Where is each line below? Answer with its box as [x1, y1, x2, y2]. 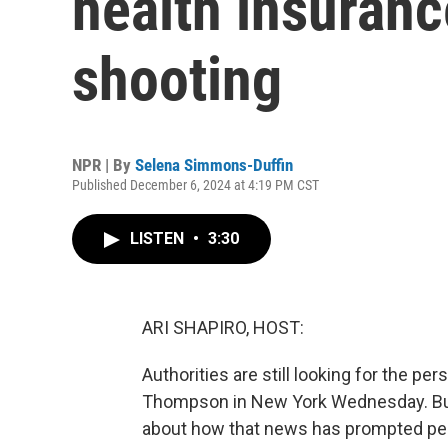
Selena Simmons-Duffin [135, 155, 293, 175]
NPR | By [72, 155, 135, 175]
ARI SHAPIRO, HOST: [142, 317, 304, 338]
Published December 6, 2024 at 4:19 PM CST [72, 177, 319, 193]
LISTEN [130, 229, 188, 248]
